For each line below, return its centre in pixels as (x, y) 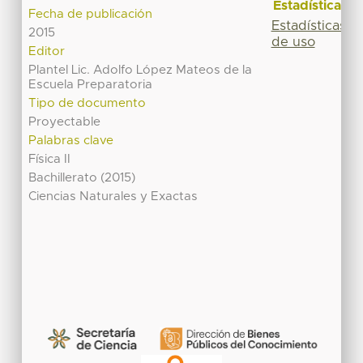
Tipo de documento (88, 104)
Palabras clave (71, 141)
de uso (293, 42)
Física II (50, 160)
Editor (47, 52)
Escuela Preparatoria (91, 85)
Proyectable (65, 122)
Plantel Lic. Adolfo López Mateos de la (141, 70)
